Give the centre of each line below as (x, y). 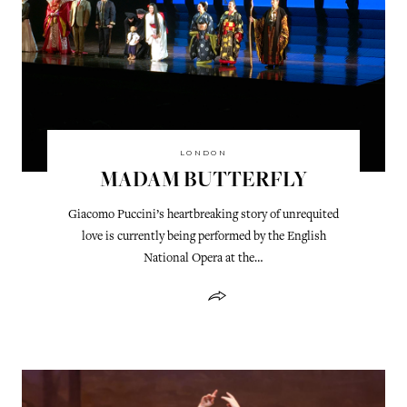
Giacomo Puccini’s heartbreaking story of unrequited (203, 215)
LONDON (203, 152)
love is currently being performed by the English (203, 237)
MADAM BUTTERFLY (203, 181)
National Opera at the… (203, 258)
